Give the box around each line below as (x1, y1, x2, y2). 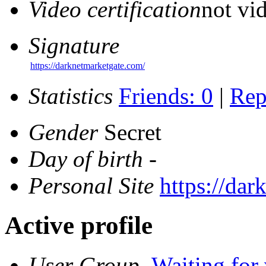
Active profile (5, 211, 153, 240)
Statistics (28, 83, 113, 109)
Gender (28, 119, 98, 145)
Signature (28, 33, 131, 59)
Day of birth (28, 146, 143, 172)
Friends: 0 (119, 83, 213, 109)
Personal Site (28, 173, 154, 199)
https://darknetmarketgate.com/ (30, 61, 145, 71)
